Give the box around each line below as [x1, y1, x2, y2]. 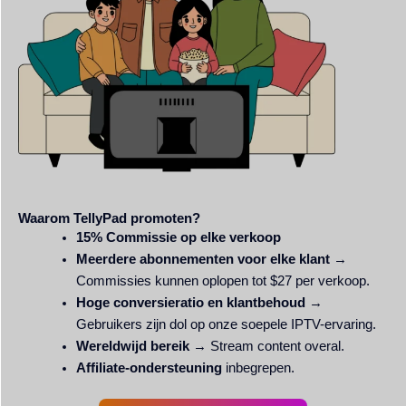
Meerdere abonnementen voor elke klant [75, 251, 330, 266]
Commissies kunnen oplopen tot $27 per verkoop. [75, 273, 370, 288]
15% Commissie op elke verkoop [75, 229, 281, 245]
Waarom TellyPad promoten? [18, 210, 200, 226]
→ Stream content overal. [188, 338, 344, 353]
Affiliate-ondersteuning [75, 360, 222, 375]
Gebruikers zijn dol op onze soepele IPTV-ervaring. [75, 316, 376, 332]
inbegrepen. [221, 360, 295, 375]
